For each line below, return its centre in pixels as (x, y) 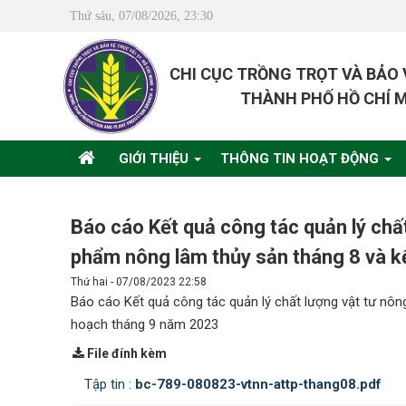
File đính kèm (126, 353)
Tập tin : (110, 384)
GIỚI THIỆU (155, 159)
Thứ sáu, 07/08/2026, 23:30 (141, 16)
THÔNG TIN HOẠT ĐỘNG (301, 159)
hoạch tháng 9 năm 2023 (145, 324)
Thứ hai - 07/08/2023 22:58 (139, 282)
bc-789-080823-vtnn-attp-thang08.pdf (258, 384)
